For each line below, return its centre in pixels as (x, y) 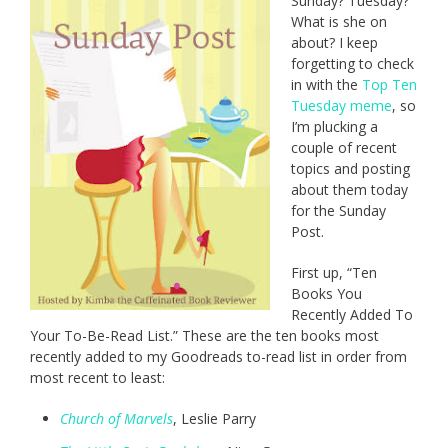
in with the (326, 85)
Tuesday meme (341, 106)
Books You (326, 294)
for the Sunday (338, 211)
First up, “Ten (334, 273)
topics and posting (350, 169)
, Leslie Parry (214, 419)
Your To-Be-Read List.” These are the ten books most (204, 336)
